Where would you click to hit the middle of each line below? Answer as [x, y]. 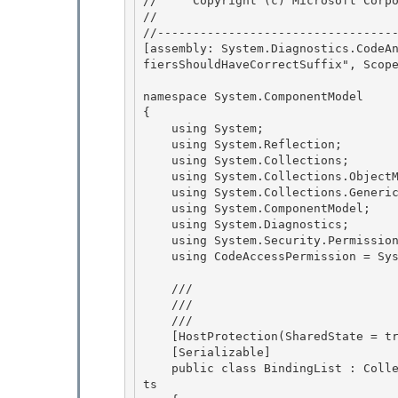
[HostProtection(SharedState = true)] [157, 336]
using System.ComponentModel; [157, 208]
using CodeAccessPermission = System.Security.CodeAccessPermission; [157, 256]
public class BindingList [257, 368]
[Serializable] [157, 352]
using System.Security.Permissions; [157, 240]
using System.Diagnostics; [157, 224]
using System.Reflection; [157, 144]
